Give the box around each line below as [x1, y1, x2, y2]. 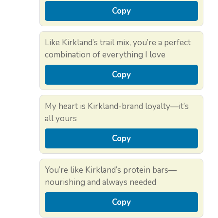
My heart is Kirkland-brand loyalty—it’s [45, 100, 189, 112]
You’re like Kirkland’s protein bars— [45, 164, 177, 176]
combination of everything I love [45, 49, 165, 60]
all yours [45, 112, 77, 124]
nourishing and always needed [45, 176, 156, 188]
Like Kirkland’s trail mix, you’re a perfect [45, 36, 191, 48]
